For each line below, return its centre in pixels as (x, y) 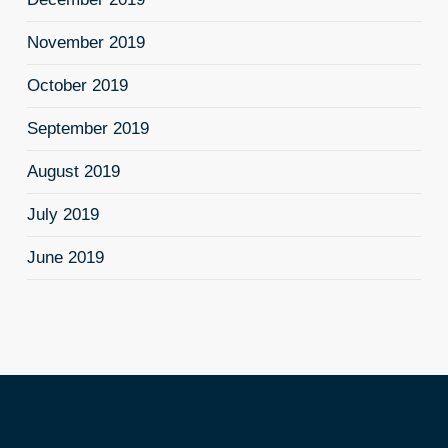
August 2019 (73, 172)
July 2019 (62, 215)
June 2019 (65, 258)
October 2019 (77, 86)
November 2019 (85, 43)
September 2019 (87, 129)
